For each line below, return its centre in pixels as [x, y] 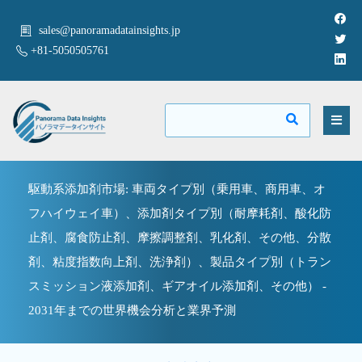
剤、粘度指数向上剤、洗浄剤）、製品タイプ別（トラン [180, 261]
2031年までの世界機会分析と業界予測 [132, 310]
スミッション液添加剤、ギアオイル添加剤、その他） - [177, 286]
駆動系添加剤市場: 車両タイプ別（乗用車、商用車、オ [177, 189]
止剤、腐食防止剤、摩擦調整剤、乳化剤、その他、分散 [180, 237]
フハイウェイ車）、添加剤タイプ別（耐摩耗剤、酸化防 [180, 213]
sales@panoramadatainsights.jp [109, 30]
